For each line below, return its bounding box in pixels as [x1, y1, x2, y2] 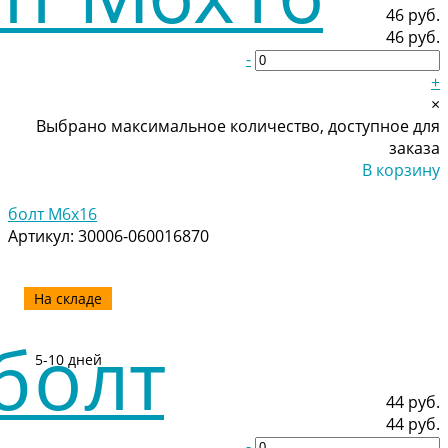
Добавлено [353, 180, 440, 203]
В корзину [362, 158, 440, 181]
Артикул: [8, 224, 78, 247]
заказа [389, 136, 440, 159]
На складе [34, 288, 102, 308]
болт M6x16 [8, 202, 97, 225]
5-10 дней [34, 349, 102, 369]
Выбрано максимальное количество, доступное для [36, 114, 440, 137]
